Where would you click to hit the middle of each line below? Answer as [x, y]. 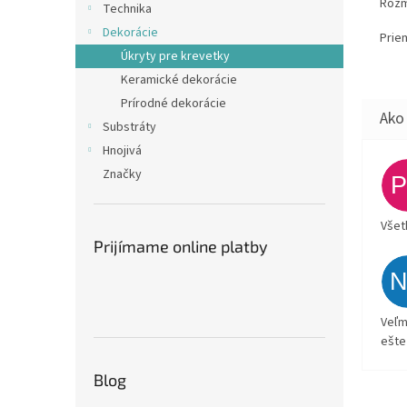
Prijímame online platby [181, 246]
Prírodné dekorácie [174, 104]
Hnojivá [122, 151]
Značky [122, 174]
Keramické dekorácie [179, 80]
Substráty [129, 127]
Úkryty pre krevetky [175, 56]
